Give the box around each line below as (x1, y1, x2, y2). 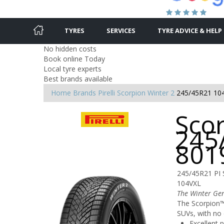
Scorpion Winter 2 (117, 87, 174, 97)
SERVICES (106, 25, 135, 35)
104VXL (176, 178, 201, 188)
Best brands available (43, 73, 112, 83)
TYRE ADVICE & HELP (157, 25, 222, 35)
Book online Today (43, 53, 105, 63)
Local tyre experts (43, 63, 101, 73)
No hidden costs (43, 43, 96, 53)
